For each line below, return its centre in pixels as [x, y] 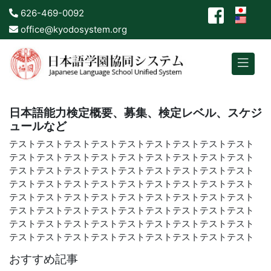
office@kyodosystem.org [73, 29]
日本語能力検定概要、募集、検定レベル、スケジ [135, 113]
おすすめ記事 [44, 260]
